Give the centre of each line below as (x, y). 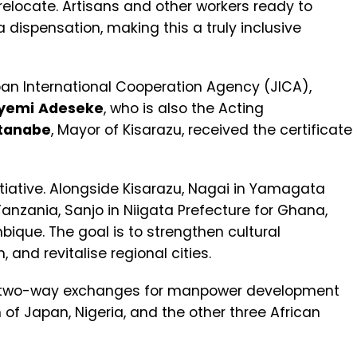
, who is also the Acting (184, 109)
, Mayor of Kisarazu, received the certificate (202, 130)
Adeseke (71, 109)
